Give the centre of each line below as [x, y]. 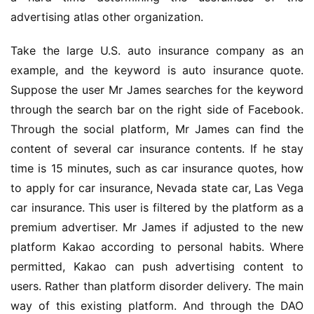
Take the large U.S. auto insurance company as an [157, 50]
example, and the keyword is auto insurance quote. [157, 70]
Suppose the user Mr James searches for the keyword [157, 90]
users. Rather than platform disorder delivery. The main [157, 286]
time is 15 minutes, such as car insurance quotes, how [157, 168]
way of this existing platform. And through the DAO [157, 306]
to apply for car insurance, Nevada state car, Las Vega [157, 188]
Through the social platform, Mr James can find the [157, 129]
